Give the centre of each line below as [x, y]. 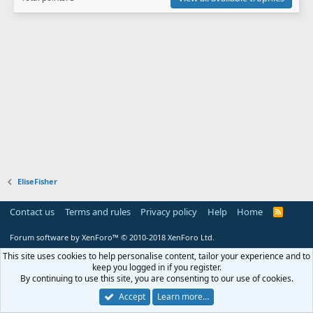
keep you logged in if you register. [156, 267]
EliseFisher [38, 181]
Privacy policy [169, 212]
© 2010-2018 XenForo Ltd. [168, 237]
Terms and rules [97, 212]
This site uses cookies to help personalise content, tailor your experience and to [156, 256]
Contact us [32, 212]
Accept [132, 297]
